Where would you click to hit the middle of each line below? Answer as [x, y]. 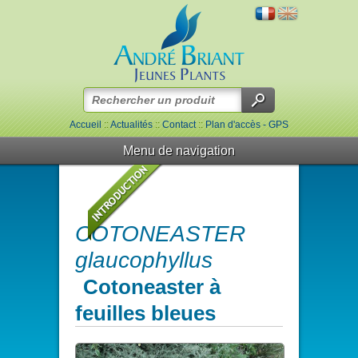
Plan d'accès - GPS [247, 125]
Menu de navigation [179, 151]
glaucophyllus [144, 260]
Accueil [86, 125]
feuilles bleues [145, 313]
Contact [179, 125]
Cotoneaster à [152, 287]
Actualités [131, 125]
